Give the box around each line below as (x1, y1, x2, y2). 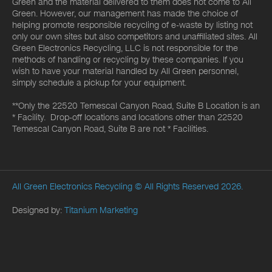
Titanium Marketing (64, 204, 138, 216)
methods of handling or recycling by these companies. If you (12, 53, 243, 66)
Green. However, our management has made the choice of (12, 7, 238, 19)
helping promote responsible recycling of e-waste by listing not (12, 19, 253, 31)
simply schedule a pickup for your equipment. (12, 76, 186, 89)
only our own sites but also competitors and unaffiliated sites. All (12, 30, 257, 42)
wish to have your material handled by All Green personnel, (12, 65, 239, 77)
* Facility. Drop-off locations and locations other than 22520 (12, 111, 243, 123)
